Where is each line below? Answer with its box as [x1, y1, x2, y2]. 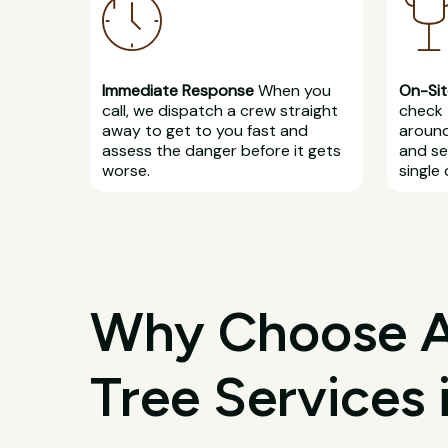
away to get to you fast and [101, 119, 308, 141]
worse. [101, 159, 150, 181]
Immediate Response [101, 79, 254, 101]
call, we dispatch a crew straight [101, 99, 338, 121]
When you [253, 79, 331, 101]
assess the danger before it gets [101, 139, 341, 161]
